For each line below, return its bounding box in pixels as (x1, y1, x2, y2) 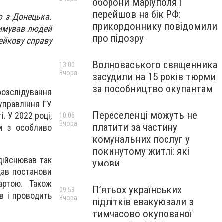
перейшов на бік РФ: (92, 8, 181, 20)
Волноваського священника (92, 59, 217, 71)
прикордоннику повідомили (92, 20, 217, 32)
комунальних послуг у (92, 133, 190, 145)
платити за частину (92, 121, 177, 133)
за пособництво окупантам (92, 83, 213, 95)
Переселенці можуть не (92, 110, 197, 121)
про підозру (92, 32, 144, 44)
